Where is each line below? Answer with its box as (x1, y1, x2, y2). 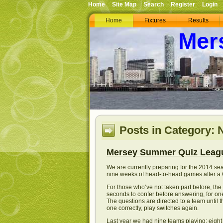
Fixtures (144, 17, 166, 24)
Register (171, 1, 195, 8)
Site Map (112, 1, 136, 8)
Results (188, 17, 209, 24)
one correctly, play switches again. (107, 204, 199, 212)
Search (143, 1, 164, 8)
